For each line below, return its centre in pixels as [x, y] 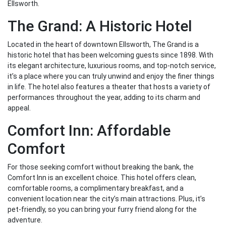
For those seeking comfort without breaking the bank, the [101, 167]
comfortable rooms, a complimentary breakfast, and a [96, 188]
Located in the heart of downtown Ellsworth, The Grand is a [103, 45]
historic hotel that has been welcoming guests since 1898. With [110, 55]
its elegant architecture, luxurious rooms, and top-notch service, [112, 66]
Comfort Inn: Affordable [89, 131]
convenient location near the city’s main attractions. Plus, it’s [106, 199]
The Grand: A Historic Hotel [100, 26]
